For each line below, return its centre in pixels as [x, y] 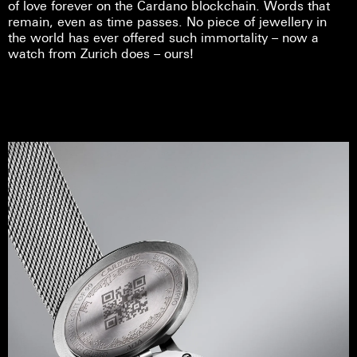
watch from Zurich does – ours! [101, 53]
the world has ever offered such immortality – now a [163, 37]
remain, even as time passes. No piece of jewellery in [167, 21]
